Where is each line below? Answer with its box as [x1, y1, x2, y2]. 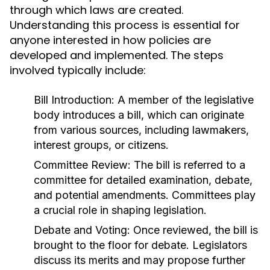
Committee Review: [34, 159, 131, 171]
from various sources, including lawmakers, [34, 124, 249, 136]
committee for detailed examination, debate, [34, 174, 253, 186]
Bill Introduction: [34, 93, 115, 106]
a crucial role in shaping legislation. [34, 204, 207, 216]
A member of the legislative [115, 93, 254, 106]
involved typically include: [10, 63, 146, 78]
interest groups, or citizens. [34, 139, 169, 151]
